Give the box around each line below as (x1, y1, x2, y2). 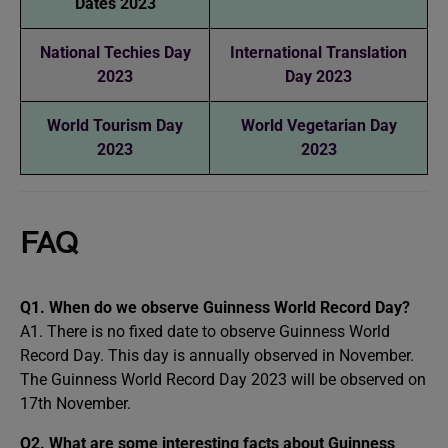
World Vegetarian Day (240, 115, 397, 135)
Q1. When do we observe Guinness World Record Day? (20, 297, 410, 317)
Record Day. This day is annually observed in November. (20, 345, 414, 365)
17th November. (20, 393, 131, 413)
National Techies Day (39, 42, 191, 62)
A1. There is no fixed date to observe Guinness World (20, 321, 390, 341)
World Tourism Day (47, 115, 183, 135)
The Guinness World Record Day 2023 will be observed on (20, 369, 426, 389)
